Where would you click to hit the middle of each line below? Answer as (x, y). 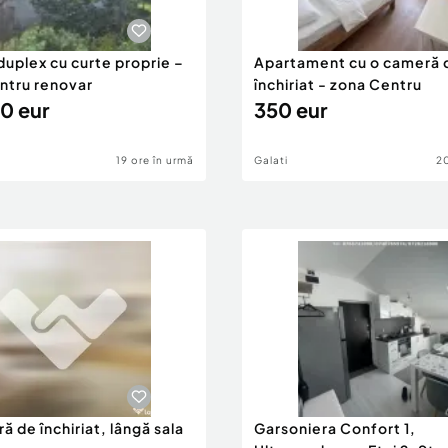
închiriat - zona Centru (338, 84)
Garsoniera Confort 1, (335, 428)
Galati (271, 160)
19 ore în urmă (155, 160)
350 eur (290, 109)
